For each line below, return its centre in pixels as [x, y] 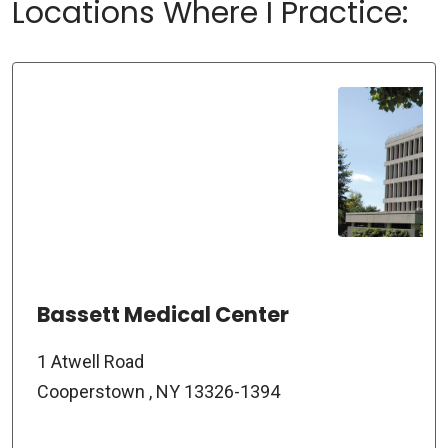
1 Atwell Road [90, 361]
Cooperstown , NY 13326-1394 [158, 391]
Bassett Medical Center [163, 314]
